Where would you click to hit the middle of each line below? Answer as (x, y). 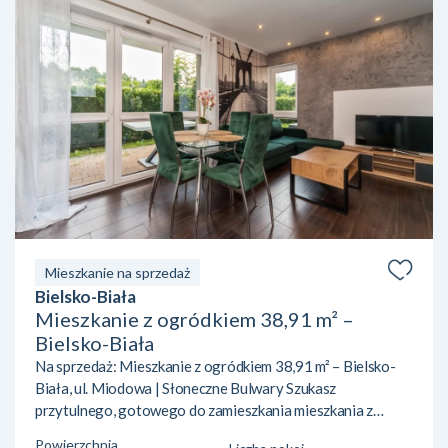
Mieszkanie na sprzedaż (117, 273)
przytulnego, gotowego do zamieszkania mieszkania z (204, 410)
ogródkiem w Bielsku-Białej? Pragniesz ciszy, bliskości (205, 432)
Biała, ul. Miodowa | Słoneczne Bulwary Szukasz (186, 388)
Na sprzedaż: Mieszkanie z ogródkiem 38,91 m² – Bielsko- (215, 366)
